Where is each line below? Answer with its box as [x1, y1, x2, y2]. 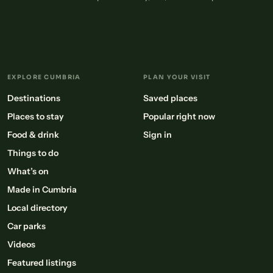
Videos [7, 239, 35, 250]
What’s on [7, 166, 49, 177]
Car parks [7, 221, 46, 232]
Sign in [143, 129, 172, 141]
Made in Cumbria [7, 184, 77, 196]
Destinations [7, 93, 60, 104]
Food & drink [7, 129, 59, 141]
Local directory [7, 202, 68, 214]
